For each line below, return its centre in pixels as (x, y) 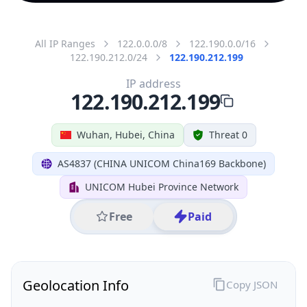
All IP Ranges (65, 43)
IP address (153, 83)
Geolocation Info (76, 285)
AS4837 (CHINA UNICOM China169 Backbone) (162, 163)
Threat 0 (228, 134)
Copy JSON (251, 284)
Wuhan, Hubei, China (125, 134)
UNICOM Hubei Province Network (162, 186)
